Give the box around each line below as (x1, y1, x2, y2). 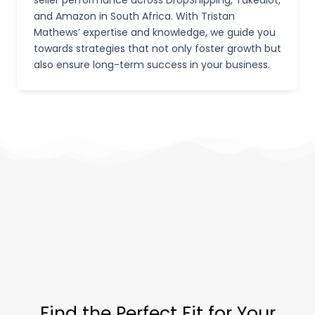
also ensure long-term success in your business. (34, 57, 270, 72)
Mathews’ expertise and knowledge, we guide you (34, 25, 276, 39)
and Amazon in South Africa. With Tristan (34, 8, 235, 23)
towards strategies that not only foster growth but (34, 41, 281, 56)
